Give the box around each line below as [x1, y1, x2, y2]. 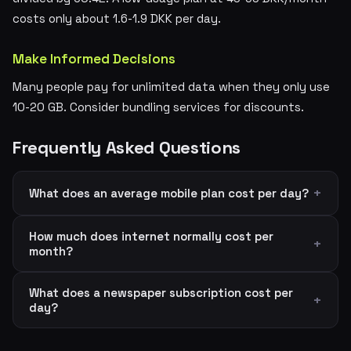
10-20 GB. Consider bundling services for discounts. [13, 100, 304, 114]
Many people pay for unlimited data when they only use [13, 79, 330, 94]
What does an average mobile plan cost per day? [29, 186, 309, 201]
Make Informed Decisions [13, 50, 175, 67]
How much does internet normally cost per [29, 229, 273, 244]
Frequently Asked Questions [13, 136, 241, 158]
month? [29, 244, 73, 259]
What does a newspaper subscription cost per [29, 285, 293, 300]
